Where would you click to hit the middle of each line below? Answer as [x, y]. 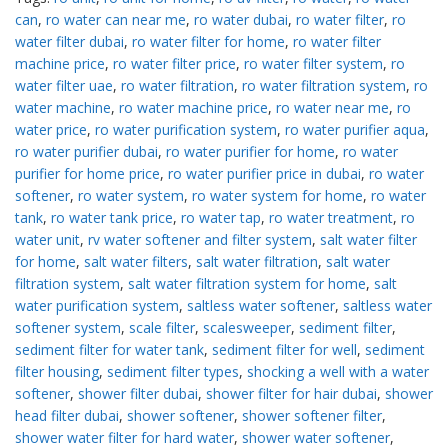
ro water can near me [116, 20]
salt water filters [136, 262]
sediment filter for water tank [109, 350]
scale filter [162, 328]
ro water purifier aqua [355, 130]
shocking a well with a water [338, 372]
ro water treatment [331, 218]
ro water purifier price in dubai [264, 174]
